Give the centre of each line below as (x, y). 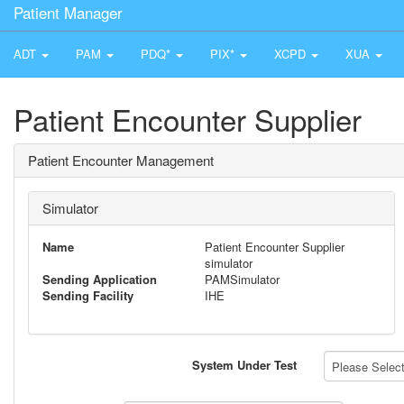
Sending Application (100, 279)
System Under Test (244, 365)
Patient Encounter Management (121, 160)
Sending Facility (88, 295)
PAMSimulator (242, 279)
